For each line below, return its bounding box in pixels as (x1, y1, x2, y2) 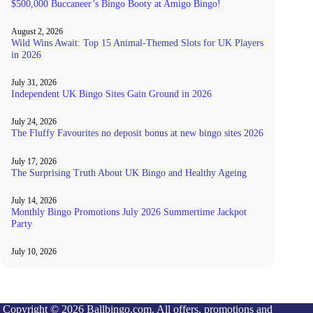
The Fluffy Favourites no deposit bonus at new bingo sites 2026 (11, 127, 263, 139)
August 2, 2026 (11, 26, 63, 36)
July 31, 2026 (11, 78, 57, 88)
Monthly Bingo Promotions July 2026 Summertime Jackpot (11, 206, 247, 218)
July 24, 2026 (11, 117, 57, 127)
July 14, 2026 (11, 196, 57, 206)
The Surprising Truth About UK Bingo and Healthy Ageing (11, 166, 247, 178)
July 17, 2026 (11, 156, 57, 166)
